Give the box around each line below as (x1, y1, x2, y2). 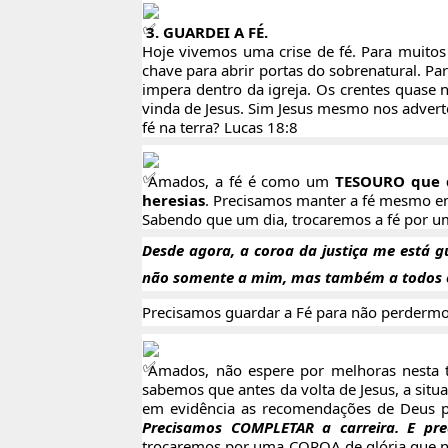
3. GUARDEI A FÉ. (142, 22, 268, 43)
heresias (142, 190, 205, 211)
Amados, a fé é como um (142, 171, 336, 192)
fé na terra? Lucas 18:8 (142, 117, 298, 138)
